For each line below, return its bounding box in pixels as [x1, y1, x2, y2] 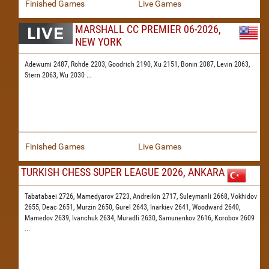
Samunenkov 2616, [159, 214, 214, 222]
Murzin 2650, [76, 203, 115, 211]
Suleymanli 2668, [180, 192, 231, 201]
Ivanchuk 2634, [72, 214, 117, 222]
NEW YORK [75, 35, 122, 48]
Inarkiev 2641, [150, 203, 192, 211]
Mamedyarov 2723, [76, 192, 133, 201]
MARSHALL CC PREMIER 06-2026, [75, 23, 221, 35]
